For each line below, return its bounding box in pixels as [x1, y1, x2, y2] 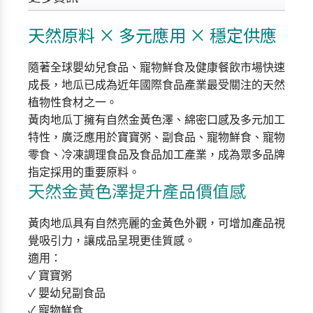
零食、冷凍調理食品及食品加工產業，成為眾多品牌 [28, 149, 285, 161]
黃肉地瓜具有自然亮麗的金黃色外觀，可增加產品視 [28, 217, 285, 229]
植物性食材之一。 [28, 96, 117, 108]
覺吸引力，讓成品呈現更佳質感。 [28, 235, 196, 247]
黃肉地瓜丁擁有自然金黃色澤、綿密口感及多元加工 [28, 114, 285, 126]
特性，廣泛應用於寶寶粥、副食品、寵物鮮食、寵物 [28, 131, 285, 143]
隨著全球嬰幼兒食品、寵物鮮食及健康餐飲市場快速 [28, 61, 285, 73]
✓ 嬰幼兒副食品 [28, 287, 105, 299]
